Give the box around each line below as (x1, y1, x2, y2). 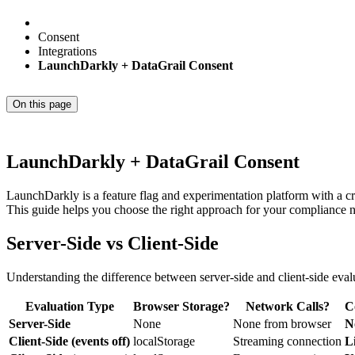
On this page (13, 97, 71, 110)
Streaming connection (233, 334, 342, 349)
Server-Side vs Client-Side (6, 233, 219, 254)
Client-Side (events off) (9, 334, 130, 349)
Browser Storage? (133, 300, 230, 314)
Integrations (38, 44, 97, 58)
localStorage (133, 334, 195, 349)
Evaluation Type (25, 300, 114, 314)
